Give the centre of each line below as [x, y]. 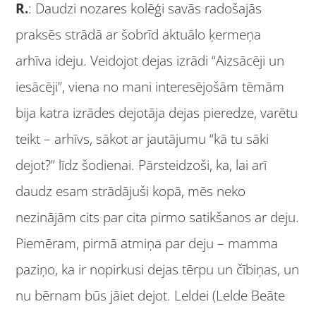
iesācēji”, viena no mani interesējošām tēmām [150, 86]
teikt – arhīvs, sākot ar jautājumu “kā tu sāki [142, 139]
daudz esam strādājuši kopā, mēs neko [131, 191]
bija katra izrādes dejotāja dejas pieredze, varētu [157, 113]
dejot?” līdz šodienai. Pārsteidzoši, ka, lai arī [141, 165]
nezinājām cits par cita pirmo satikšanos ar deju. [158, 217]
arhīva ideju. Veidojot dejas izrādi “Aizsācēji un [150, 60]
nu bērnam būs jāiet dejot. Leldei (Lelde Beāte [151, 295]
